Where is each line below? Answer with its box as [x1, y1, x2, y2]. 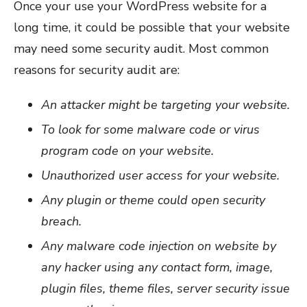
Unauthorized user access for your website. [41, 167, 280, 184]
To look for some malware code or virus [41, 121, 260, 138]
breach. [41, 212, 82, 230]
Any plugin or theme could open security [41, 191, 265, 208]
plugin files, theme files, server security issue [41, 280, 290, 297]
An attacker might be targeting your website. [41, 96, 290, 113]
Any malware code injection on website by [41, 237, 276, 254]
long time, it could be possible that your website [14, 19, 290, 36]
